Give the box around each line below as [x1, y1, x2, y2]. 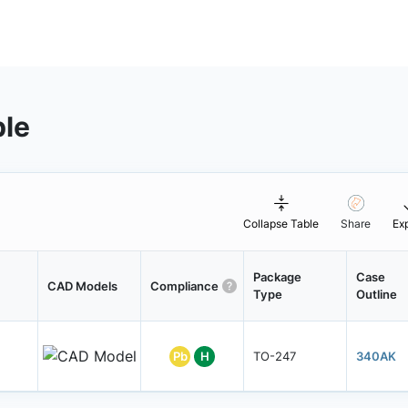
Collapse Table [243, 217, 320, 230]
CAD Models [46, 278, 117, 293]
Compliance [149, 278, 219, 293]
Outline [355, 287, 397, 302]
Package [252, 270, 301, 285]
